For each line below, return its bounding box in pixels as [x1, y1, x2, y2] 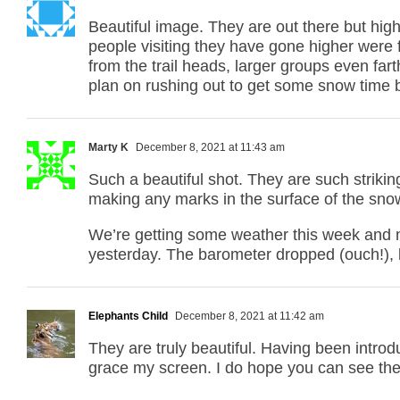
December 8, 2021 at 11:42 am [172, 309, 324, 322]
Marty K [88, 140, 129, 154]
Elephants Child [88, 309, 168, 322]
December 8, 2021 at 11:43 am [133, 140, 285, 154]
